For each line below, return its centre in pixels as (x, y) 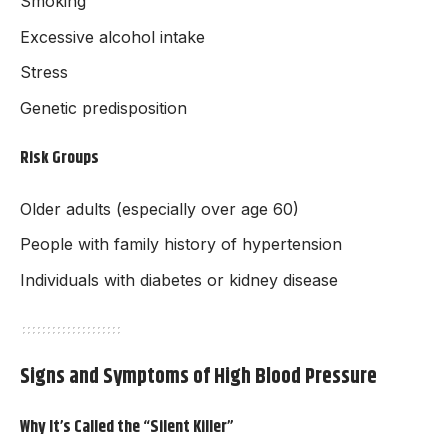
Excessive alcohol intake (112, 36)
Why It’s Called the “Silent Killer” (127, 427)
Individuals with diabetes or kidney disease (179, 279)
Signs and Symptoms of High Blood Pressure (198, 376)
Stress (44, 72)
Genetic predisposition (103, 107)
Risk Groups (59, 158)
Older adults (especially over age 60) (159, 208)
